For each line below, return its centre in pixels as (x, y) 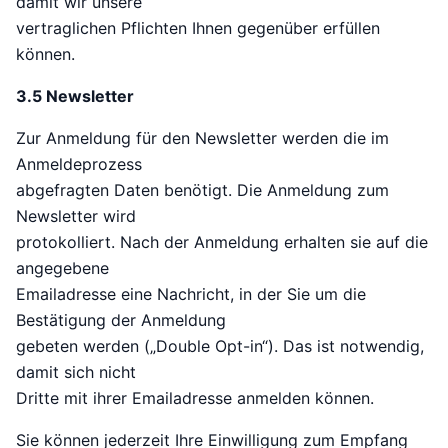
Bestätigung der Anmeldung (121, 320)
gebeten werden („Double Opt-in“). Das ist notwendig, (220, 346)
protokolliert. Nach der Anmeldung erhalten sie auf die (222, 242)
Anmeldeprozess (79, 164)
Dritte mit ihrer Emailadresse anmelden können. (195, 398)
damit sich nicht (76, 372)
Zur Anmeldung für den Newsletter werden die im (202, 138)
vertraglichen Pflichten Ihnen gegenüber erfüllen (198, 28)
